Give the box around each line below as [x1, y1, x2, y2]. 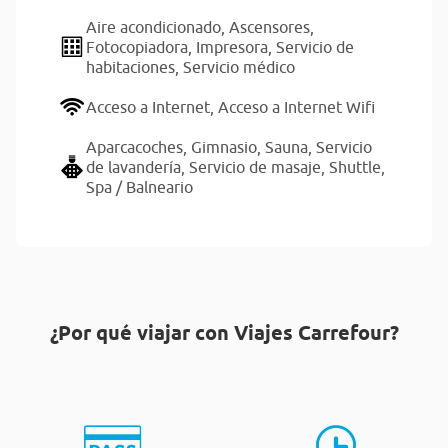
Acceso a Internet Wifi [218, 98, 375, 116]
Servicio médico [183, 58, 295, 76]
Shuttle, [329, 158, 385, 176]
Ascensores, [229, 18, 314, 36]
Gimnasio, [191, 138, 265, 156]
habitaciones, [86, 58, 183, 76]
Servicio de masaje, [189, 158, 329, 176]
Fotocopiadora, [86, 38, 196, 56]
